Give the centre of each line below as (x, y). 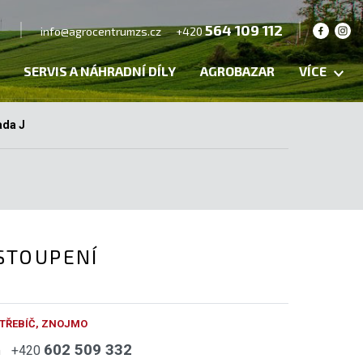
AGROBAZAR (237, 70)
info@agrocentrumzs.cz (101, 31)
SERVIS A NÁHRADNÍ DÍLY (100, 70)
